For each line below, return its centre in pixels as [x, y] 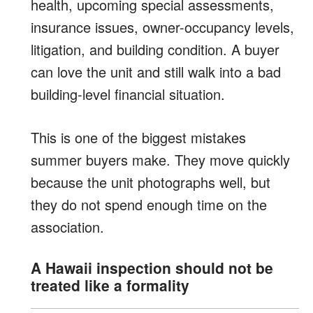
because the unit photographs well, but [151, 182]
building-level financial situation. [128, 94]
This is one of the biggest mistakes [138, 137]
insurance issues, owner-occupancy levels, [162, 27]
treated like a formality [110, 285]
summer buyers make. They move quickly [160, 159]
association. [67, 226]
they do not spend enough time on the [149, 204]
